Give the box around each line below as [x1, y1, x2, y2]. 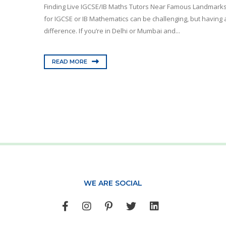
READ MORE [52, 58, 89, 65]
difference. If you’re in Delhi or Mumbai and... [44, 26, 180, 36]
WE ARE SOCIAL [84, 178, 142, 188]
